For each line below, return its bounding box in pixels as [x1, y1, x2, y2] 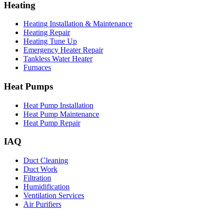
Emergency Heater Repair [23, 46, 103, 54]
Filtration [23, 174, 51, 182]
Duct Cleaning [23, 156, 68, 165]
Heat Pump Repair [23, 118, 80, 127]
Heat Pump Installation [23, 101, 93, 109]
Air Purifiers [23, 200, 61, 209]
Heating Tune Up [23, 37, 77, 46]
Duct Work [23, 165, 57, 174]
